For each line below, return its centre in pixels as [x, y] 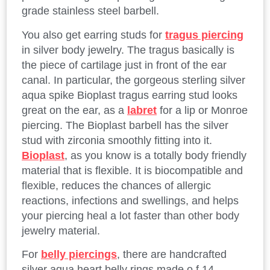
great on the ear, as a [74, 110]
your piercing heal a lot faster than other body [130, 215]
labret [142, 110]
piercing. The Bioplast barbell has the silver [125, 125]
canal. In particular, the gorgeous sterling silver [133, 80]
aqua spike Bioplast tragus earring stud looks [130, 95]
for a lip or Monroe [202, 110]
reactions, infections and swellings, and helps [130, 200]
